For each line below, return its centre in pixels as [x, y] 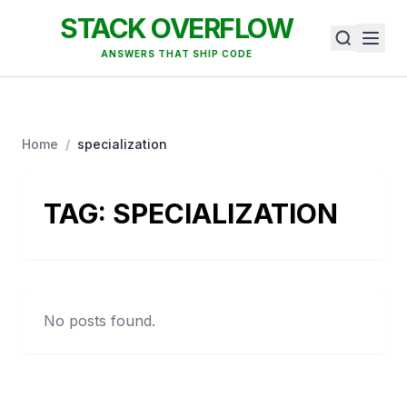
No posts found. [99, 321]
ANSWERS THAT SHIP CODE [176, 54]
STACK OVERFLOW [176, 28]
